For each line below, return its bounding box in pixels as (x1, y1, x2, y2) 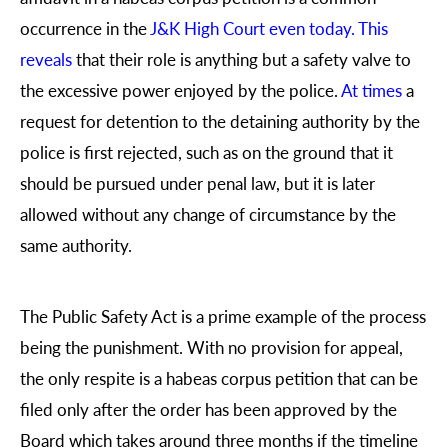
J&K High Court (150, 15, 265, 40)
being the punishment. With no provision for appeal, (20, 334, 403, 359)
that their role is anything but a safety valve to (76, 46, 411, 71)
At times (341, 77, 402, 102)
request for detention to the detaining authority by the (20, 108, 420, 133)
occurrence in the (20, 15, 150, 40)
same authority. (20, 232, 132, 257)
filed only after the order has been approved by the (20, 396, 397, 421)
